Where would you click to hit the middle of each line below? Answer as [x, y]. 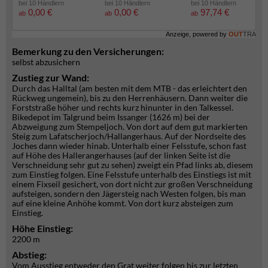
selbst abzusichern [46, 62]
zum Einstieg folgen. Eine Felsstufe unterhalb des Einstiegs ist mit [132, 174]
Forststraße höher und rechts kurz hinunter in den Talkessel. [123, 107]
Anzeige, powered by [197, 34]
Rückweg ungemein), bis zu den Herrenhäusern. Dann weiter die [130, 98]
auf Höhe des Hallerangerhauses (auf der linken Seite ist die [121, 155]
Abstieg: [29, 255]
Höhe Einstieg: [43, 228]
